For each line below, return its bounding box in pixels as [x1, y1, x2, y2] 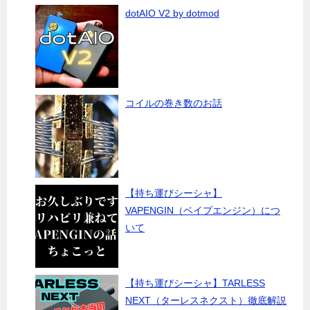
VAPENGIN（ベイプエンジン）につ [125, 205, 280, 216]
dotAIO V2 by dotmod [125, 8, 219, 19]
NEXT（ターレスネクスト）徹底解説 [125, 295, 286, 306]
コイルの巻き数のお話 [125, 98, 222, 109]
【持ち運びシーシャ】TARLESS [125, 277, 265, 289]
